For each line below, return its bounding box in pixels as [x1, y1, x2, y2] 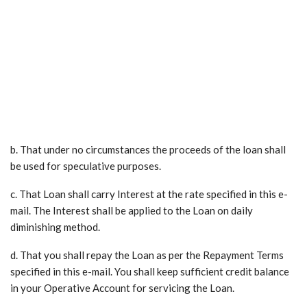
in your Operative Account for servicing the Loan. [10, 282, 234, 295]
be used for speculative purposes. [10, 160, 161, 173]
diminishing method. [10, 221, 100, 234]
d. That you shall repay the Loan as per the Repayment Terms [10, 249, 284, 262]
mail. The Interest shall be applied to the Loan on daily [10, 204, 253, 217]
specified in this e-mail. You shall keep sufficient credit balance [10, 265, 289, 278]
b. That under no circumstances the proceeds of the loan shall [10, 143, 286, 156]
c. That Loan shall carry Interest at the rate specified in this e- [10, 188, 288, 201]
